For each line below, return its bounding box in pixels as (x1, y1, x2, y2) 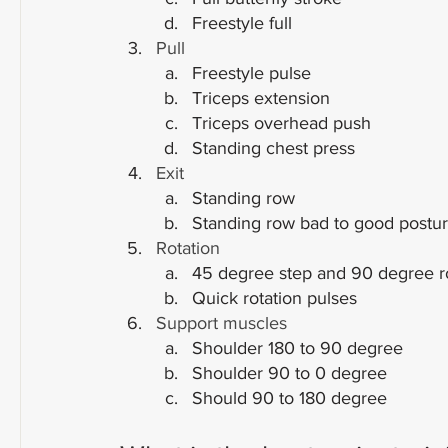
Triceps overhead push (192, 113, 371, 133)
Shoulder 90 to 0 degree (192, 363, 387, 383)
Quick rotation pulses (192, 288, 357, 308)
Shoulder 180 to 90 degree (192, 338, 403, 358)
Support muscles (156, 313, 287, 333)
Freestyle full (192, 13, 292, 33)
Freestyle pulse (192, 63, 311, 83)
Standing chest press (192, 138, 355, 158)
